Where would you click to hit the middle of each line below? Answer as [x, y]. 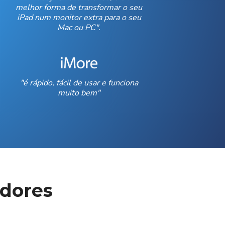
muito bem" [79, 93]
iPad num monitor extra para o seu [79, 18]
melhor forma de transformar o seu [79, 8]
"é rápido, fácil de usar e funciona [79, 83]
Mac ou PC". [79, 28]
